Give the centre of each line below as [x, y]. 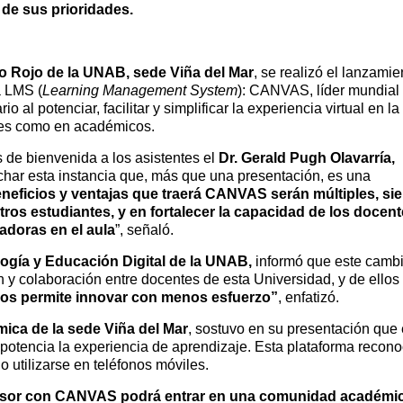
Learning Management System [140, 90]
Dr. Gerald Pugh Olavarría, [307, 158]
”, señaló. [144, 230]
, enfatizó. [309, 297]
